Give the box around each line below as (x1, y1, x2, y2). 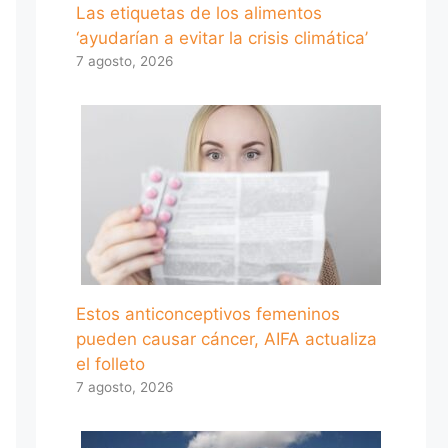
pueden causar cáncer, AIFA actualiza (76, 328, 377, 349)
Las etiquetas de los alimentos (76, 2, 322, 23)
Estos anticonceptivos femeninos (76, 303, 340, 324)
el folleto (76, 353, 145, 374)
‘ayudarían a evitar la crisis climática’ (76, 27, 368, 48)
